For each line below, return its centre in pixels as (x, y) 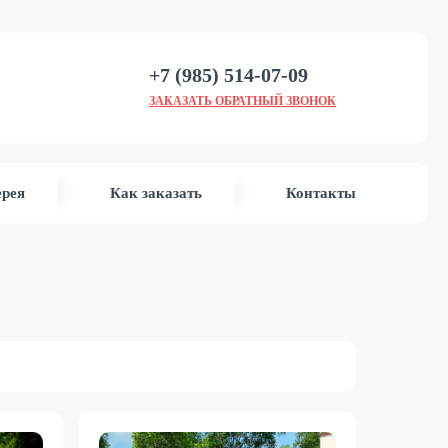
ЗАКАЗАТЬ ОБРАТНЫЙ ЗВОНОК (242, 100)
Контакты (320, 192)
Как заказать (155, 192)
